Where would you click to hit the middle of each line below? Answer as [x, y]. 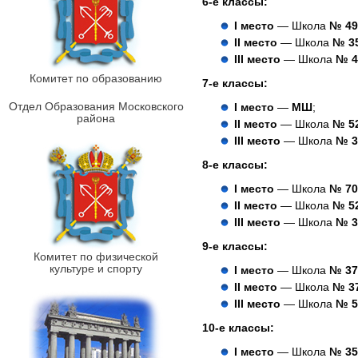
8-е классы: [235, 164]
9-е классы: [235, 246]
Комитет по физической [96, 257]
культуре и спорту [96, 268]
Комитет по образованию [96, 78]
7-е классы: [235, 83]
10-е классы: [238, 327]
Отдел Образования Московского [96, 106]
